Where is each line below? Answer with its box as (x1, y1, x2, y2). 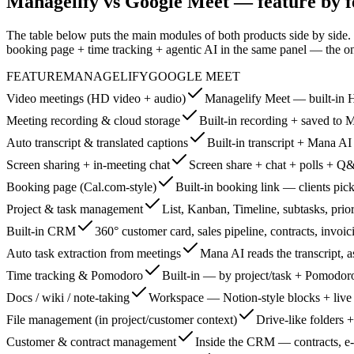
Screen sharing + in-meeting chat (6, 158, 170, 172)
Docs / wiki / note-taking (6, 291, 130, 305)
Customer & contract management (6, 335, 176, 349)
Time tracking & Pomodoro (6, 269, 143, 283)
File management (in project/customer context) (6, 313, 237, 327)
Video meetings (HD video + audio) (6, 92, 186, 106)
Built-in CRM (6, 224, 76, 239)
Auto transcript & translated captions (6, 136, 188, 150)
